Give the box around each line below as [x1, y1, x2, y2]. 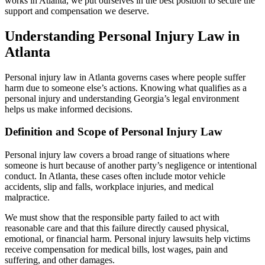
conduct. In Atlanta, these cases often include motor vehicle [5, 171, 225, 182]
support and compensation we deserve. [5, 5, 149, 16]
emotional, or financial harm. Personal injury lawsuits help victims [5, 234, 250, 244]
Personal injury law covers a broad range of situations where [5, 150, 230, 160]
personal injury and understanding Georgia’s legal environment [5, 93, 239, 104]
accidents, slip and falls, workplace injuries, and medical [5, 182, 214, 192]
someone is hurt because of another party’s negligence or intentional [5, 160, 257, 171]
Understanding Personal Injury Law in [5, 28, 240, 44]
